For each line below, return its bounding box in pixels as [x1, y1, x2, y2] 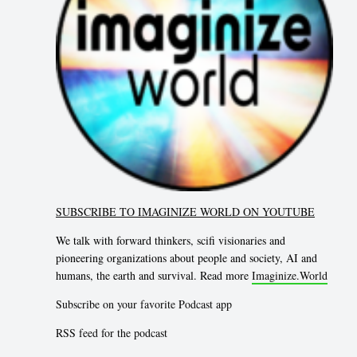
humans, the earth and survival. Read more [56, 267, 252, 283]
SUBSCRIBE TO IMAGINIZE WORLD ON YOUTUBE [56, 203, 315, 219]
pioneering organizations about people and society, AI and [56, 249, 317, 265]
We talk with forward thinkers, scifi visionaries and [56, 232, 285, 248]
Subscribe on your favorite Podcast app [56, 296, 232, 312]
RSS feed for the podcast [56, 324, 167, 340]
